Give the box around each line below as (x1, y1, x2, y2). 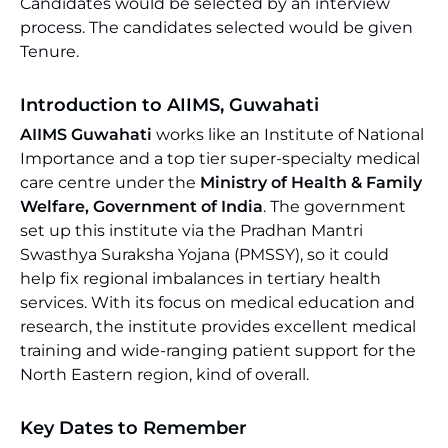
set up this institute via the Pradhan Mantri (20, 221, 363, 240)
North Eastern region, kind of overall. (20, 365, 309, 384)
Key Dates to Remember (20, 417, 247, 439)
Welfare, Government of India (20, 197, 263, 216)
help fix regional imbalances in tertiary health (20, 269, 381, 288)
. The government (263, 197, 406, 216)
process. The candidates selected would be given (20, 18, 413, 37)
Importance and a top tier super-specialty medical (20, 149, 420, 168)
